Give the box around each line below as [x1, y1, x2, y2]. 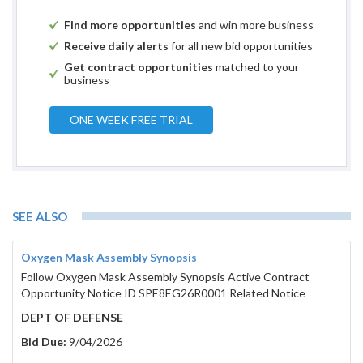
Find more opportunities [64, 18, 196, 32]
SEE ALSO [12, 209, 67, 224]
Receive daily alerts [64, 39, 169, 53]
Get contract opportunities [64, 60, 213, 75]
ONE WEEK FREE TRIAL [70, 113, 193, 127]
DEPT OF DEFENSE [21, 310, 123, 325]
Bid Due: [21, 335, 66, 349]
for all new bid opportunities [169, 39, 313, 53]
